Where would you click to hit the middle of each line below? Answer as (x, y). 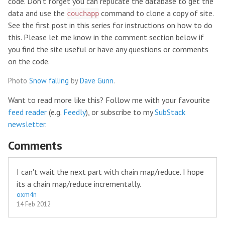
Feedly (75, 112)
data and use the (37, 13)
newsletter (27, 124)
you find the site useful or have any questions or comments (108, 49)
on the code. (29, 61)
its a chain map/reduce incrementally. (79, 184)
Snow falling (49, 81)
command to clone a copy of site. (156, 13)
